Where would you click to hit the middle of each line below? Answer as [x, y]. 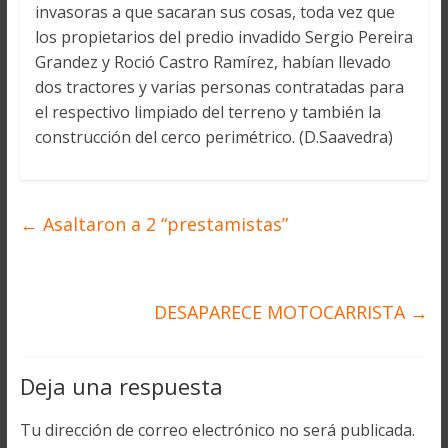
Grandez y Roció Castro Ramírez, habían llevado [212, 62]
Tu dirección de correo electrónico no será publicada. [217, 430]
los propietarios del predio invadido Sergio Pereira [223, 37]
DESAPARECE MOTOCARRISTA [282, 312]
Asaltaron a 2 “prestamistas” [162, 224]
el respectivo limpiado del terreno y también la [207, 112]
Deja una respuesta [121, 386]
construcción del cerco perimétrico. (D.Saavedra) [213, 137]
